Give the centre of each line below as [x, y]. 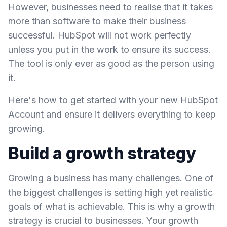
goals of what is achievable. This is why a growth [111, 206]
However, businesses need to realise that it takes [110, 7]
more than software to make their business [97, 21]
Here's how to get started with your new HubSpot [113, 100]
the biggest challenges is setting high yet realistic [110, 192]
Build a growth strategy [102, 153]
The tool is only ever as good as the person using [111, 64]
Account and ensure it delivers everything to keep [112, 114]
